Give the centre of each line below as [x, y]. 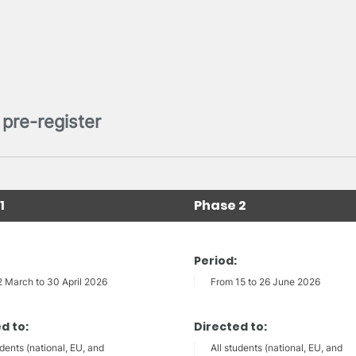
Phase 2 [220, 206]
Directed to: [230, 327]
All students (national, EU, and [277, 348]
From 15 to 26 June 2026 [265, 282]
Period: [215, 261]
